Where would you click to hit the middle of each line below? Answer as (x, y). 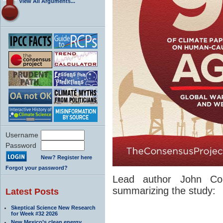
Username (22, 135)
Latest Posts (32, 191)
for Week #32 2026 (34, 213)
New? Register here (66, 157)
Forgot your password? (37, 167)
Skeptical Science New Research (53, 207)
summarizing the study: (164, 190)
